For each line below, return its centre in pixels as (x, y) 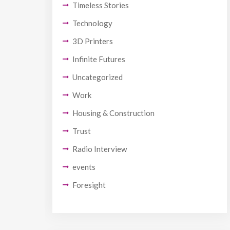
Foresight (89, 185)
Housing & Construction (113, 113)
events (84, 167)
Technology (92, 23)
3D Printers (93, 41)
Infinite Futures (99, 59)
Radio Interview (100, 149)
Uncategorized (98, 77)
